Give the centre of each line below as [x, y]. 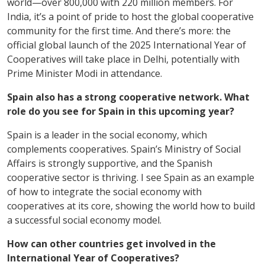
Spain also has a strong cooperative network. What [128, 97]
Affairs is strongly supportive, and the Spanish [110, 163]
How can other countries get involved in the [112, 243]
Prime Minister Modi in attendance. [85, 73]
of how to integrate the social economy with [104, 191]
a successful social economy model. [84, 220]
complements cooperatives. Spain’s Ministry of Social [124, 149]
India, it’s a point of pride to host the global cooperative [130, 16]
